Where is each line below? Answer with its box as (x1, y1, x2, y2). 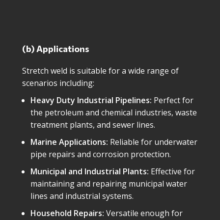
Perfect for (152, 95, 193, 106)
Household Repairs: (30, 208, 104, 219)
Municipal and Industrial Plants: (30, 166, 149, 177)
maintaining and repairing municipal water (30, 178, 187, 189)
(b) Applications (22, 43, 89, 54)
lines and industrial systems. (30, 191, 134, 201)
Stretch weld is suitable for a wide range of (22, 65, 179, 76)
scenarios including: (22, 78, 94, 88)
